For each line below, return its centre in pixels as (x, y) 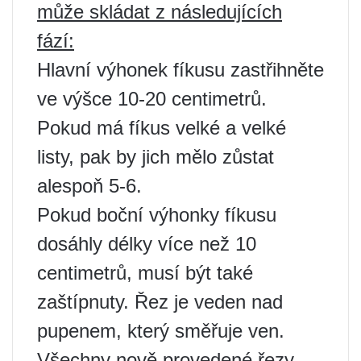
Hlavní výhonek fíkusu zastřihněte (180, 69)
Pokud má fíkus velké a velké (162, 127)
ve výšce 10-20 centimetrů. (152, 98)
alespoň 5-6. (89, 185)
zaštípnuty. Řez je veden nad (160, 301)
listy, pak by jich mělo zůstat (156, 156)
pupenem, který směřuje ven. (161, 330)
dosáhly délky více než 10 (147, 243)
